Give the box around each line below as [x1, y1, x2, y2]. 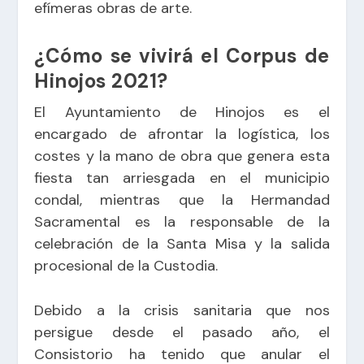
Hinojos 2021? [34, 67, 168, 93]
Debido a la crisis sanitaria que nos [34, 301, 330, 321]
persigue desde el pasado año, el [34, 323, 330, 343]
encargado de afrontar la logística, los [34, 123, 330, 144]
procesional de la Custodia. [34, 255, 219, 275]
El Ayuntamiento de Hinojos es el [34, 102, 330, 122]
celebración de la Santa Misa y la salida [34, 233, 330, 253]
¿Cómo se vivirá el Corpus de [34, 42, 330, 68]
